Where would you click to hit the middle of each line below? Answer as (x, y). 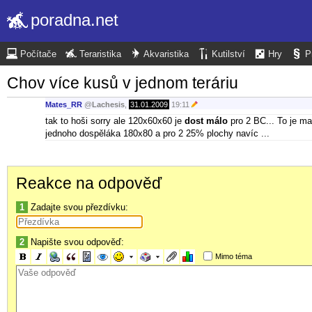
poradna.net (75, 20)
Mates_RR (64, 105)
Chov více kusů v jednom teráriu (123, 83)
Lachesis (108, 105)
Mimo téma (233, 256)
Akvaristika (166, 54)
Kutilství (228, 54)
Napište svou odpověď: (76, 242)
